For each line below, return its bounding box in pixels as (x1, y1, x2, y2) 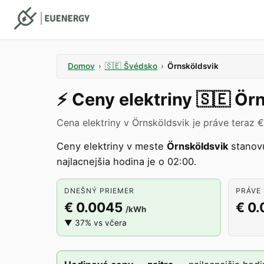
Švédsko (124, 61, 157, 71)
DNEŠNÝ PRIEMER (64, 186, 134, 195)
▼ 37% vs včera (64, 218, 127, 227)
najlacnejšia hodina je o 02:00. (57, 156, 197, 167)
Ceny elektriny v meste (57, 140, 167, 152)
